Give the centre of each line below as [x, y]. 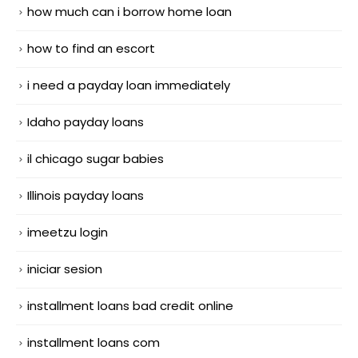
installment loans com [93, 342]
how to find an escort [91, 49]
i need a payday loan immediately [129, 86]
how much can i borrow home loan [129, 12]
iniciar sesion [65, 268]
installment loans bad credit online [130, 305]
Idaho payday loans [86, 122]
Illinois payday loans [86, 196]
